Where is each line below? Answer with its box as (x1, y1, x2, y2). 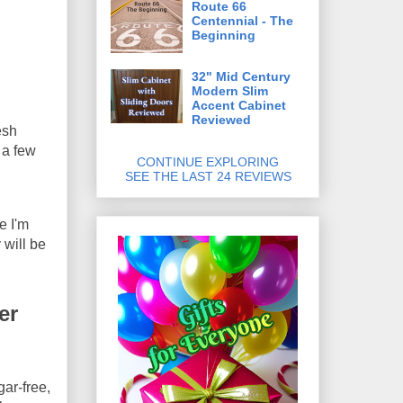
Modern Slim (192, 83, 268, 98)
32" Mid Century (192, 68, 291, 84)
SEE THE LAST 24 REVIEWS (124, 168, 291, 184)
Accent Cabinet (192, 97, 286, 112)
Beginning (192, 27, 255, 42)
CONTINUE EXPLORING (137, 154, 279, 169)
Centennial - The (192, 13, 293, 28)
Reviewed (192, 112, 251, 127)
